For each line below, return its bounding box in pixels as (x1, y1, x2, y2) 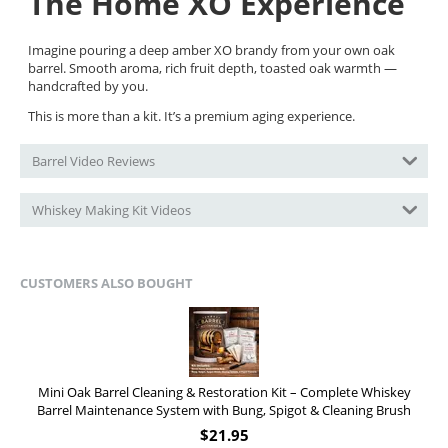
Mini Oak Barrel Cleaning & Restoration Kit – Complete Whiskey (37, 383, 411, 402)
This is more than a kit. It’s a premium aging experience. (28, 106, 355, 125)
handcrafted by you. (28, 76, 148, 95)
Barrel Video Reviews (32, 151, 155, 170)
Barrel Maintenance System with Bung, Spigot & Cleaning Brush (37, 401, 411, 420)
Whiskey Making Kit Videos (32, 200, 191, 219)
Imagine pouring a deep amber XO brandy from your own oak (28, 40, 395, 59)
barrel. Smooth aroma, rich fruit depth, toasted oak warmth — (28, 58, 397, 77)
